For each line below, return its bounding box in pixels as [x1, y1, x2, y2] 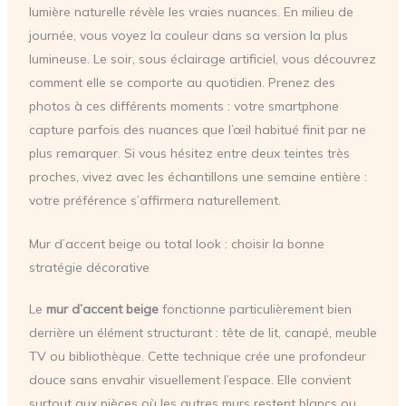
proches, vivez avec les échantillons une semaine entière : [28, 168, 367, 185]
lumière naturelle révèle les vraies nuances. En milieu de [28, 3, 353, 20]
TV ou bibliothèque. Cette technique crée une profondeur [28, 348, 366, 365]
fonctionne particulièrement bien [158, 301, 352, 318]
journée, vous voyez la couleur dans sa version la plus [28, 26, 348, 43]
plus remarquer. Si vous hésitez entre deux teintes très [28, 144, 350, 161]
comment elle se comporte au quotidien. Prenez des [28, 73, 335, 91]
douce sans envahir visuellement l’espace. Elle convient [28, 372, 351, 389]
